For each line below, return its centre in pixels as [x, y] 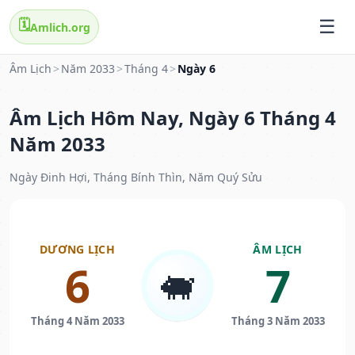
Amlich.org [60, 27]
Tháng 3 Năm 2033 [278, 321]
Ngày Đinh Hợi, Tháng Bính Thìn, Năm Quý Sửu [136, 177]
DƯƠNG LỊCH [77, 250]
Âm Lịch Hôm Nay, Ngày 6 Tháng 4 [173, 118]
